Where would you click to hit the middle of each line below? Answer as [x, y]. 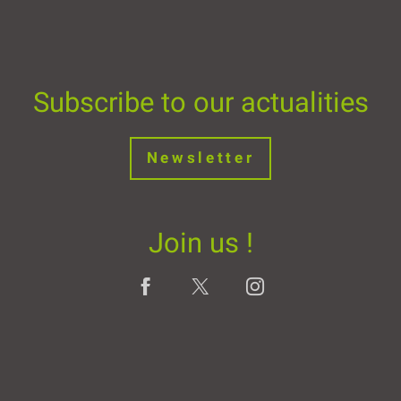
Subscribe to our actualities [200, 102]
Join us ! [200, 243]
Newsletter [200, 158]
